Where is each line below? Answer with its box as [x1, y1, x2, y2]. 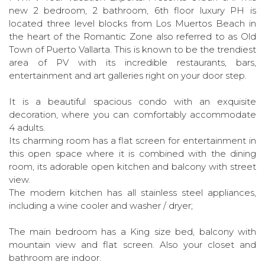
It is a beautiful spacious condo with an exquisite [9, 96, 256, 107]
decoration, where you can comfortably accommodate [9, 109, 256, 120]
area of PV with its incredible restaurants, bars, [9, 57, 256, 68]
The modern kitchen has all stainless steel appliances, [9, 187, 256, 198]
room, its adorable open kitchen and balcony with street [9, 161, 256, 172]
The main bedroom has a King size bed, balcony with [9, 226, 256, 237]
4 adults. [9, 122, 45, 133]
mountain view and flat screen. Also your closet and [9, 239, 256, 250]
